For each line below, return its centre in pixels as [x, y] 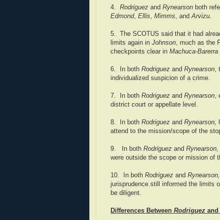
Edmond [122, 16]
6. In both [126, 69]
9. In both [127, 149]
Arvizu [201, 16]
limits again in [131, 43]
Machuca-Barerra [194, 52]
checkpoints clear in [140, 52]
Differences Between [142, 211]
